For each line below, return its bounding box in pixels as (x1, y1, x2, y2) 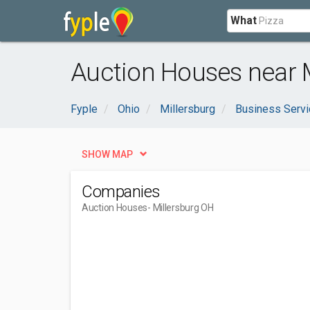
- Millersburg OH (147, 202, 214, 213)
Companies (82, 182, 161, 201)
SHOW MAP (82, 149, 133, 160)
